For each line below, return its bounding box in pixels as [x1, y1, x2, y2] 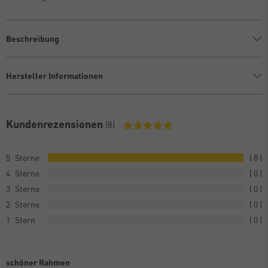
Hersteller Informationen [6, 70, 103, 81]
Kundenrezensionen [6, 117, 105, 131]
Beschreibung [6, 33, 59, 44]
